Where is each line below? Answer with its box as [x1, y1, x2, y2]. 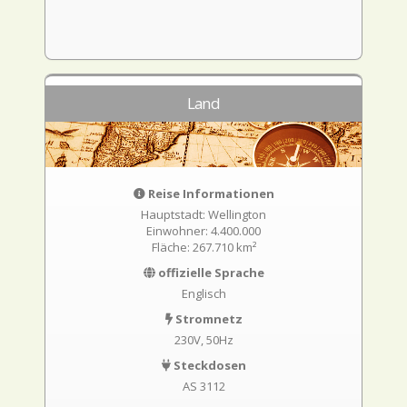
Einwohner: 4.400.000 [146, 223, 261, 239]
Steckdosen [170, 357, 246, 373]
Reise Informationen [144, 185, 274, 202]
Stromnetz [172, 311, 243, 327]
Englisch [181, 285, 226, 302]
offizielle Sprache [154, 264, 264, 281]
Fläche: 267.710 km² [151, 239, 256, 255]
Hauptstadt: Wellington [141, 206, 266, 223]
